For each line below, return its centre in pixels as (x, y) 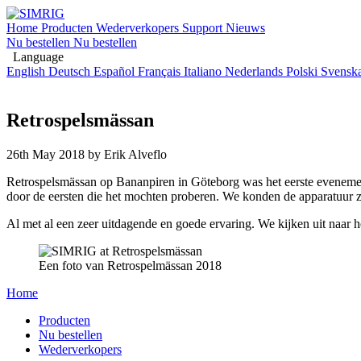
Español (116, 71)
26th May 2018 (46, 154)
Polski (303, 71)
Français (161, 71)
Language (38, 57)
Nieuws (245, 28)
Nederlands (255, 71)
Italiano (204, 71)
